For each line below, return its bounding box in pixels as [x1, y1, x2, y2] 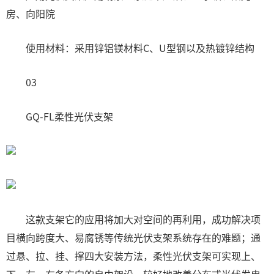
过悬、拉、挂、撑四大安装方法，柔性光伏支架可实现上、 [6, 248, 261, 263]
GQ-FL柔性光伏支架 [6, 109, 113, 124]
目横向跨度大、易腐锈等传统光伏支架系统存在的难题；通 [6, 230, 261, 245]
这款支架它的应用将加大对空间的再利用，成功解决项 [6, 212, 261, 226]
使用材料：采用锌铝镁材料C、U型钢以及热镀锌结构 [6, 40, 254, 55]
